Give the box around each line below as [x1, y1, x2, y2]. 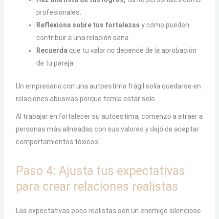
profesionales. [36, 8, 81, 16]
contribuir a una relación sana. [36, 33, 130, 42]
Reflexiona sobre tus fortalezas [36, 21, 140, 29]
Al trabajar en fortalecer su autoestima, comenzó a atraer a [15, 112, 203, 120]
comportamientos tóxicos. [15, 138, 100, 146]
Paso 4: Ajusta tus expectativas [15, 163, 185, 178]
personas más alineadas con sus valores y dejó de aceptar [15, 125, 199, 133]
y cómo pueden [139, 21, 189, 29]
